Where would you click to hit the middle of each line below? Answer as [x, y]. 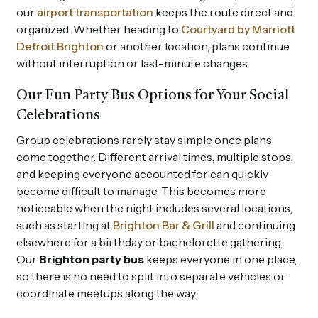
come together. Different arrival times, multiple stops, [155, 157]
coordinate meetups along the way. [107, 293]
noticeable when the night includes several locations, [154, 208]
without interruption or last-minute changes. [133, 63]
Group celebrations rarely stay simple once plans [144, 139]
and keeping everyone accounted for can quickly [142, 174]
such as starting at [65, 225]
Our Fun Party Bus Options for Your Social [153, 95]
